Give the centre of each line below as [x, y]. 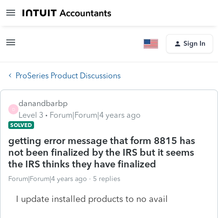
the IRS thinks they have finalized [82, 164]
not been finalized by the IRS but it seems [101, 152]
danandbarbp [43, 103]
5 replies [107, 179]
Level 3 [31, 115]
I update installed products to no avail [92, 199]
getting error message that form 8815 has [102, 140]
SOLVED [21, 125]
